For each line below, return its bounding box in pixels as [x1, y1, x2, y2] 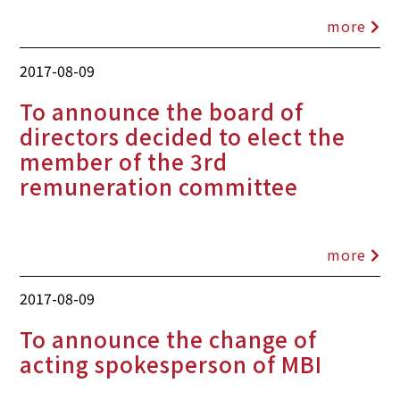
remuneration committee [20, 170, 299, 202]
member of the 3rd [20, 145, 229, 177]
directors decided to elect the [20, 120, 346, 152]
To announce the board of [20, 95, 304, 127]
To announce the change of [20, 322, 318, 354]
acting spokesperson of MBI [20, 347, 323, 379]
